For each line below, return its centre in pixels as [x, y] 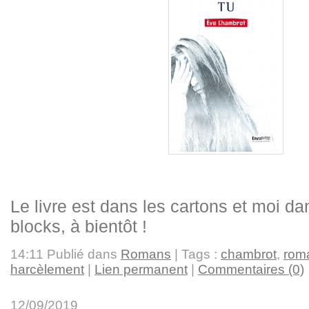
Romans [146, 254]
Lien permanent [141, 269]
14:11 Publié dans [66, 254]
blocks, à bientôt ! [79, 226]
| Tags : [196, 254]
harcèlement [47, 269]
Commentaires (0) [251, 269]
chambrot [249, 254]
